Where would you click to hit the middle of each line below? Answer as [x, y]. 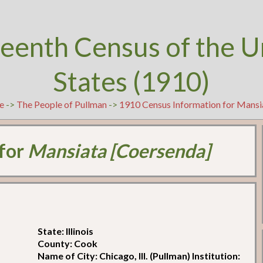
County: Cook [68, 243]
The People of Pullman [61, 104]
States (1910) [131, 81]
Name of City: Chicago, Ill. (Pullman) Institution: [139, 255]
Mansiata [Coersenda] [119, 151]
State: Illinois [66, 231]
